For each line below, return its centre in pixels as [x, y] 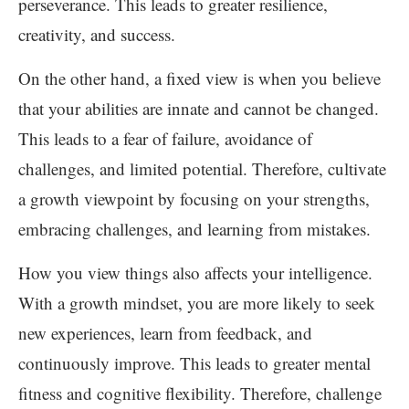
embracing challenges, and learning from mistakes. [194, 229]
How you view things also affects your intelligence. [195, 273]
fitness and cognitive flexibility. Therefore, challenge [200, 393]
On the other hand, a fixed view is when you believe [199, 78]
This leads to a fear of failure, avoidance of [165, 138]
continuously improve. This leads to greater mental [194, 363]
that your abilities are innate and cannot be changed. [199, 108]
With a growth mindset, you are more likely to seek [197, 303]
